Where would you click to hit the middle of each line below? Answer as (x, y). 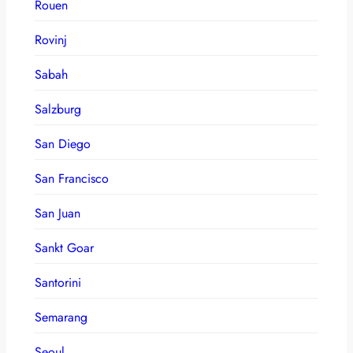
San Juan (58, 213)
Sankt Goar (64, 247)
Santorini (58, 282)
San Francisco (72, 178)
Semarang (61, 317)
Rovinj (51, 39)
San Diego (63, 143)
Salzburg (58, 109)
